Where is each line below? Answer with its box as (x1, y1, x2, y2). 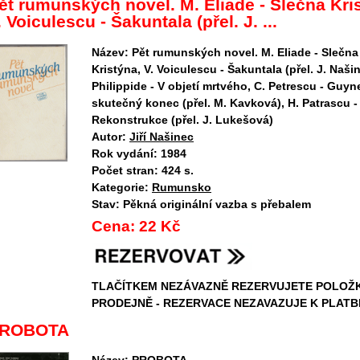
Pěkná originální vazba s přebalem (123, 197, 311, 211)
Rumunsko (152, 180, 211, 194)
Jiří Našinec (129, 129, 194, 143)
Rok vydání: (92, 146, 157, 160)
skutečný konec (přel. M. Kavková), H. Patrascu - (92, 96, 358, 109)
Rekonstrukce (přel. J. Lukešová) (92, 112, 273, 126)
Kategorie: (92, 180, 149, 194)
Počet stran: (92, 163, 158, 177)
